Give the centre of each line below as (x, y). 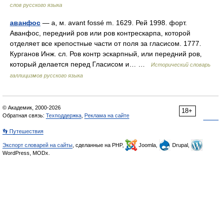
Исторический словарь (181, 65)
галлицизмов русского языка (46, 75)
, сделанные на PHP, (99, 145)
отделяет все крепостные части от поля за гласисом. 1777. (106, 43)
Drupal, (181, 145)
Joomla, (148, 145)
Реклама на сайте (107, 115)
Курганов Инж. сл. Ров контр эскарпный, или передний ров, (106, 54)
